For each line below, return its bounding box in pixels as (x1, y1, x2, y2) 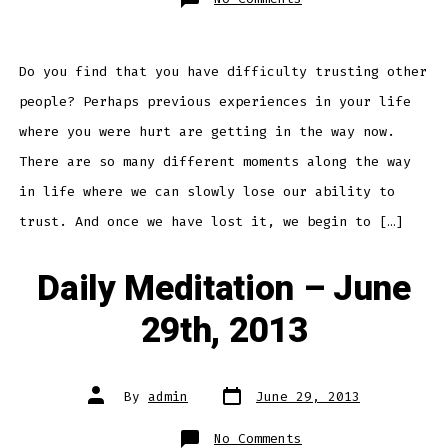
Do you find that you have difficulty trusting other (18, 62, 427, 80)
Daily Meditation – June (37, 262, 411, 315)
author (87, 393, 135, 411)
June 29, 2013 (256, 387, 360, 405)
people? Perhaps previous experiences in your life (18, 92, 411, 110)
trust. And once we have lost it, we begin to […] (18, 212, 403, 230)
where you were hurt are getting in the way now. (18, 122, 395, 140)
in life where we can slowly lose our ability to (18, 182, 395, 200)
